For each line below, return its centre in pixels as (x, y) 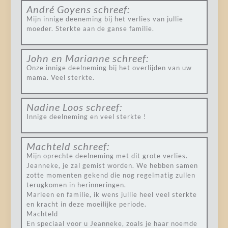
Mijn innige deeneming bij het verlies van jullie (105, 19)
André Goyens (59, 9)
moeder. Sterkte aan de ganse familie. (90, 28)
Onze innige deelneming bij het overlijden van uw (109, 68)
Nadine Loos (55, 107)
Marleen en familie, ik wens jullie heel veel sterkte (111, 194)
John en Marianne (68, 58)
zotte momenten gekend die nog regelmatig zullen (111, 175)
